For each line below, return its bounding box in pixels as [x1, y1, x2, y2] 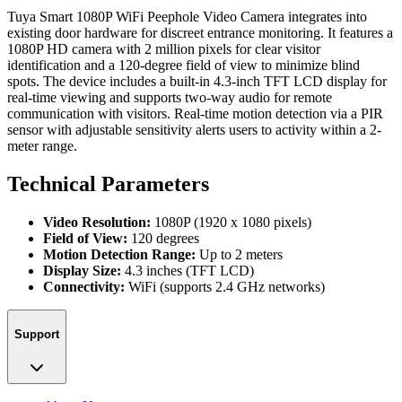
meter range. [7, 137, 77, 153]
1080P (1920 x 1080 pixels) [151, 214, 311, 230]
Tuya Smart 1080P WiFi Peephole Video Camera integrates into [7, 8, 367, 24]
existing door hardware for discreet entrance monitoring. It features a [7, 24, 393, 40]
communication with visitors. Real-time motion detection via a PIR [7, 105, 383, 121]
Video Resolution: [43, 214, 151, 230]
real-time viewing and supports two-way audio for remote [7, 89, 332, 105]
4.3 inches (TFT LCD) [121, 262, 254, 278]
